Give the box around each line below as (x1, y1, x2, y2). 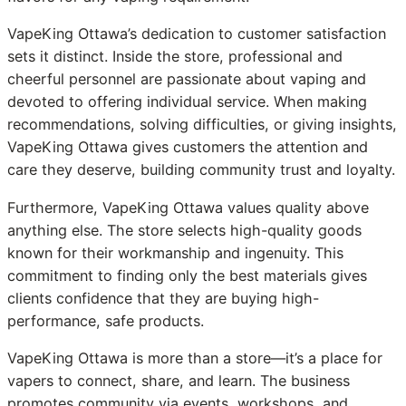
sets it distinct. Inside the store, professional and (7, 47, 343, 66)
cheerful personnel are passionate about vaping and (7, 70, 366, 89)
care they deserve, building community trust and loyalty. (7, 160, 395, 179)
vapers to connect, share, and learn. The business (7, 371, 350, 390)
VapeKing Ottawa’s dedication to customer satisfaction (7, 24, 386, 43)
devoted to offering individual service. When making (7, 92, 367, 111)
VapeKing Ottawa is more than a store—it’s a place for (7, 348, 382, 367)
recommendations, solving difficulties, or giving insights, (7, 115, 397, 134)
